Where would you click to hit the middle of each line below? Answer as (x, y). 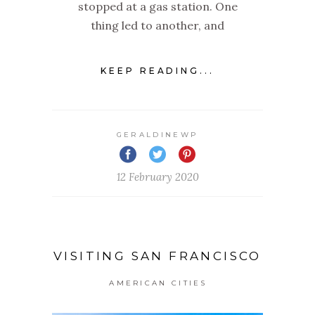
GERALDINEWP (157, 134)
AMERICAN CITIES (158, 283)
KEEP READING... (157, 70)
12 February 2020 (157, 176)
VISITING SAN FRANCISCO (157, 256)
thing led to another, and (157, 26)
